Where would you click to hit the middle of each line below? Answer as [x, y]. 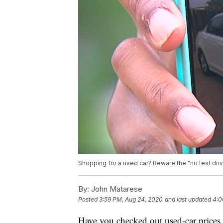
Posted [89, 200]
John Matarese [116, 189]
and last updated [188, 200]
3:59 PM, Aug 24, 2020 [131, 200]
